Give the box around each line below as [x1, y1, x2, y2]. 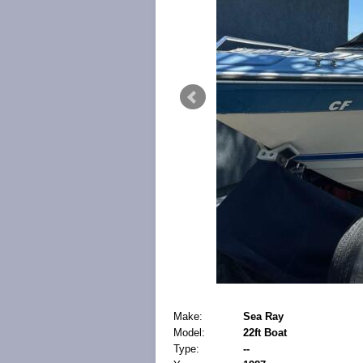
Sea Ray [243, 310, 284, 322]
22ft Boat [243, 327, 287, 339]
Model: [173, 327, 205, 339]
